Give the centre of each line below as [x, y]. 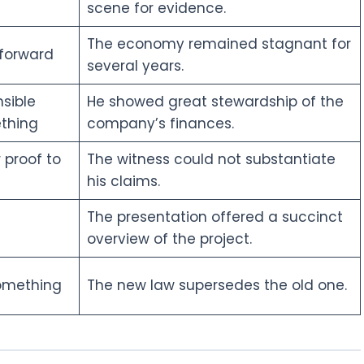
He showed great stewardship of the [215, 101]
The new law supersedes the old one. [217, 285]
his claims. [123, 181]
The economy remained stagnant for [219, 43]
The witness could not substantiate [211, 159]
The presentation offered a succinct [214, 217]
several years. [135, 65]
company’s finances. [160, 123]
